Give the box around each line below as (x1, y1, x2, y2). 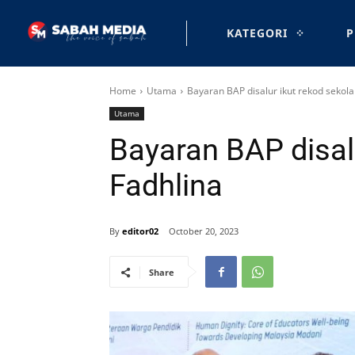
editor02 (122, 224, 158, 237)
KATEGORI (227, 25, 288, 40)
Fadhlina (109, 168, 223, 203)
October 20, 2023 (169, 225, 239, 238)
